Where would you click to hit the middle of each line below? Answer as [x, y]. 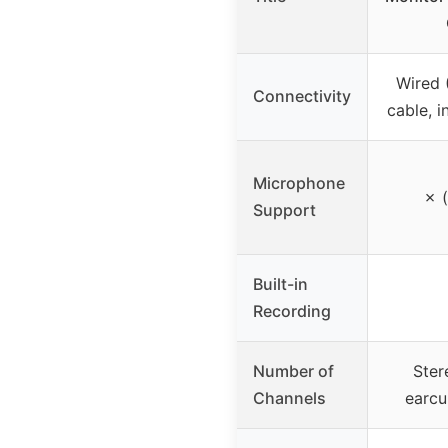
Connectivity [302, 96]
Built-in [280, 284]
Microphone [299, 183]
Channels [289, 398]
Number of [293, 371]
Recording [292, 311]
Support [284, 210]
